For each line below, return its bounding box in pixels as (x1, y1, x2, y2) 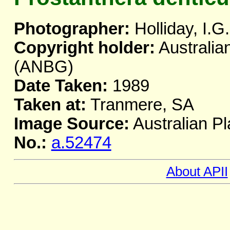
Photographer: (13, 20, 130, 39)
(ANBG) (13, 57, 73, 76)
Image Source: (13, 114, 129, 133)
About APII (166, 164, 228, 180)
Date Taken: (13, 76, 108, 95)
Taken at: (13, 95, 86, 114)
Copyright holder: (13, 39, 155, 57)
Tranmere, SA (86, 95, 194, 114)
